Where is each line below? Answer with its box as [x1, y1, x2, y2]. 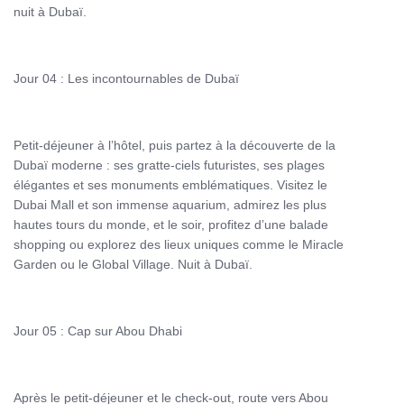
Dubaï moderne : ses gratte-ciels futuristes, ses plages [14, 158, 325, 172]
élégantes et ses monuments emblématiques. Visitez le [14, 178, 327, 192]
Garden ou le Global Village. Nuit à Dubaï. [14, 257, 252, 271]
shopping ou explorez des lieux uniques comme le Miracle [14, 237, 344, 252]
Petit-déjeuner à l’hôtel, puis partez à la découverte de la [14, 138, 335, 152]
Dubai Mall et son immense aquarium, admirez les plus [14, 197, 326, 212]
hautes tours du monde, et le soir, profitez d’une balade [14, 217, 328, 232]
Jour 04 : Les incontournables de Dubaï [14, 71, 239, 86]
